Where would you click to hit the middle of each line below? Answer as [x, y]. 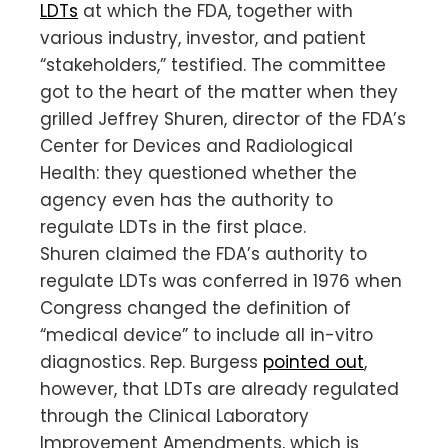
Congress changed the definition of [195, 307]
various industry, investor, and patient [203, 37]
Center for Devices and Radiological [196, 145]
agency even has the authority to [186, 199]
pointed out [313, 361]
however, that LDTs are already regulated [219, 388]
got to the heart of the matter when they [219, 91]
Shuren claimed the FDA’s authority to [203, 253]
